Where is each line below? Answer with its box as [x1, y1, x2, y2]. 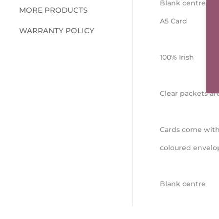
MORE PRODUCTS [19, 5, 88, 15]
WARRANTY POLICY [19, 25, 94, 35]
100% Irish [159, 52, 194, 62]
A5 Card [159, 16, 187, 25]
